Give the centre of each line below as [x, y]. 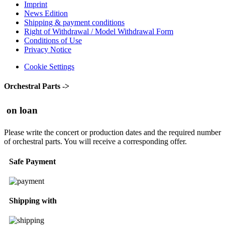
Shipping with [33, 201]
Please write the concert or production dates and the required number [113, 133]
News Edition [46, 14]
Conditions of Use [53, 41]
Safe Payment [32, 161]
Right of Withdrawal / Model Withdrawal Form [99, 32]
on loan [22, 110]
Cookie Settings [49, 67]
